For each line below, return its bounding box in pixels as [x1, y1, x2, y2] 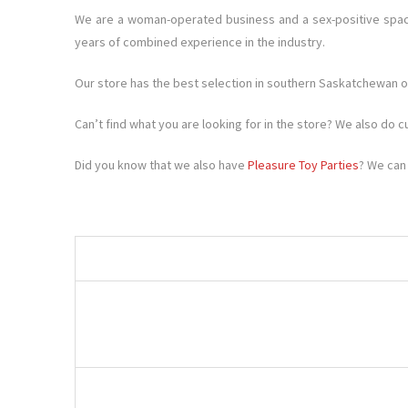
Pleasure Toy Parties [248, 156, 359, 173]
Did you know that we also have [75, 156, 248, 173]
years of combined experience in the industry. [75, 33, 325, 50]
